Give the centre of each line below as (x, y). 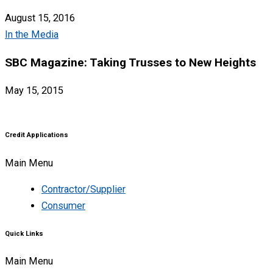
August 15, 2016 (40, 18)
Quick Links (24, 233)
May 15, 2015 (34, 91)
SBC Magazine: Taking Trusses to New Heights (130, 63)
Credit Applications (37, 135)
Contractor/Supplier (83, 189)
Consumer (63, 206)
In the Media (32, 34)
